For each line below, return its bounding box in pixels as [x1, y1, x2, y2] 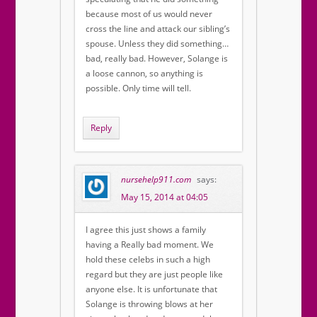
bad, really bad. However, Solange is [86, 52, 228, 65]
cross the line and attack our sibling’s [86, 23, 230, 35]
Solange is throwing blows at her [86, 298, 213, 311]
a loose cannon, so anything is [86, 67, 203, 80]
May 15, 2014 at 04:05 [121, 191, 208, 204]
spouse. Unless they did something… [86, 38, 229, 50]
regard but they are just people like [86, 268, 223, 281]
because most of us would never [86, 8, 212, 21]
